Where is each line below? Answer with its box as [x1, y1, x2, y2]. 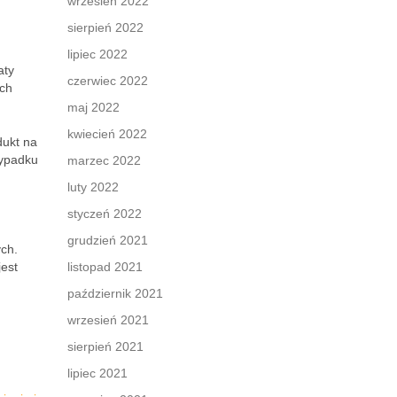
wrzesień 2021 [67, 313, 149, 327]
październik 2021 [67, 286, 163, 300]
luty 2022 [67, 180, 119, 194]
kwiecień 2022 [67, 127, 147, 141]
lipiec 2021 [67, 366, 128, 380]
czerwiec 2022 [67, 74, 148, 88]
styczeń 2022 [67, 206, 142, 221]
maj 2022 [67, 100, 120, 114]
